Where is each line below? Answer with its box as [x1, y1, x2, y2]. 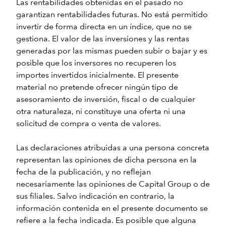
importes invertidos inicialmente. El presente [16, 71, 179, 80]
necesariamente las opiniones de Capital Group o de [16, 180, 210, 189]
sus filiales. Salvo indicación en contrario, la [16, 192, 175, 201]
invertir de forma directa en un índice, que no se [16, 23, 192, 31]
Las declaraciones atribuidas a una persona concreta [16, 144, 209, 152]
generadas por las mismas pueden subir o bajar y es [16, 47, 207, 55]
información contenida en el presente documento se [16, 204, 208, 213]
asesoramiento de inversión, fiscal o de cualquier [16, 95, 195, 104]
